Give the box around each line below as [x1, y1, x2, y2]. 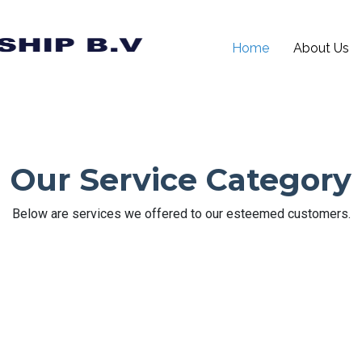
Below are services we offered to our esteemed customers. [11, 206, 351, 221]
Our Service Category [11, 161, 351, 199]
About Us [293, 40, 349, 56]
